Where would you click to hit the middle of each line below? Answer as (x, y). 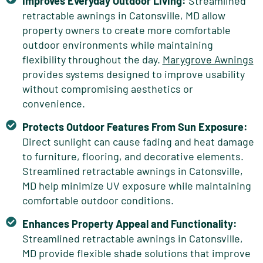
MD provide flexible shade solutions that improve (136, 253)
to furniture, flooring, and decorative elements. (133, 156)
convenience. (53, 103)
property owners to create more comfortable (126, 30)
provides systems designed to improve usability (133, 74)
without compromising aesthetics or (107, 88)
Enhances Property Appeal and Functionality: (129, 223)
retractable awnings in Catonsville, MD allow (124, 15)
